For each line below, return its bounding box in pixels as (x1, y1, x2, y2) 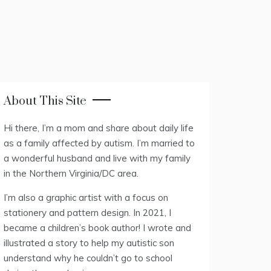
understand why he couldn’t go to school (4, 252, 172, 264)
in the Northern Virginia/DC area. (4, 168, 139, 179)
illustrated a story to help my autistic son (4, 237, 174, 249)
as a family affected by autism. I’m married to (4, 137, 195, 149)
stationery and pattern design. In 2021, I (4, 207, 171, 218)
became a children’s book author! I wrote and (4, 222, 191, 233)
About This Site (4, 94, 87, 109)
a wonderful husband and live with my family (4, 152, 191, 164)
